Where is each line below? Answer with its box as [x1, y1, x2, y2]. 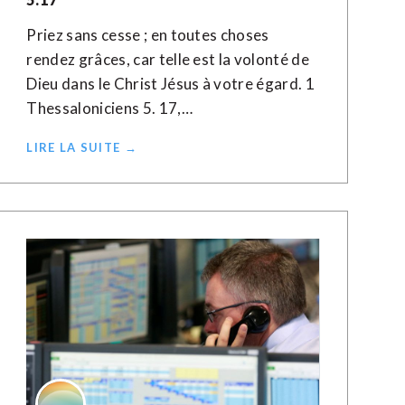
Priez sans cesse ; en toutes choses [26, 25, 269, 44]
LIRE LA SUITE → [26, 140, 137, 155]
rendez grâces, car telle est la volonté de [26, 50, 309, 69]
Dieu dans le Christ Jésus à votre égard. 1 [26, 74, 315, 93]
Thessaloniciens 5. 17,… [26, 99, 193, 118]
